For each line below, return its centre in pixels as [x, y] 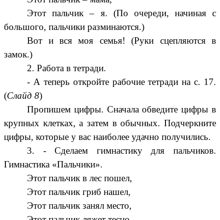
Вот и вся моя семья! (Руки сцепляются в [122, 41]
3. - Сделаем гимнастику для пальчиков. [122, 151]
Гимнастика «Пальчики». [53, 165]
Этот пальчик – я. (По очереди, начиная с [122, 13]
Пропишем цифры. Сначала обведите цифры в [122, 110]
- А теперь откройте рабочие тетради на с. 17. [122, 82]
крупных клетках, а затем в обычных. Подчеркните [110, 123]
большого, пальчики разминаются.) [74, 27]
